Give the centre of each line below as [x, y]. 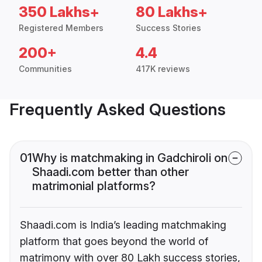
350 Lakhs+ [59, 12]
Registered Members [61, 28]
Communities [45, 69]
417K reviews [163, 69]
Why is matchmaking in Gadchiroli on [130, 158]
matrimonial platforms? [94, 186]
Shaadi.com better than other [111, 172]
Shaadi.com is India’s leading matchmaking [123, 225]
